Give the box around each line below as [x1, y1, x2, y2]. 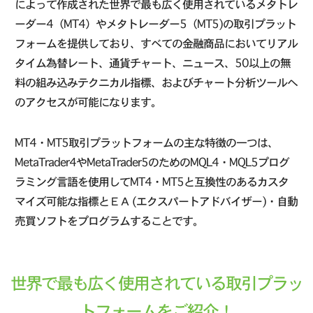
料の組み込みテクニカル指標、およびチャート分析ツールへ [15, 75, 298, 89]
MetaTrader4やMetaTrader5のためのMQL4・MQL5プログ [15, 155, 290, 169]
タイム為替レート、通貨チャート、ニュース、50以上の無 [15, 56, 291, 70]
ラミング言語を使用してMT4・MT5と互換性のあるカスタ [15, 175, 289, 189]
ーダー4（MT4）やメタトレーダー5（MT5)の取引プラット [15, 17, 297, 31]
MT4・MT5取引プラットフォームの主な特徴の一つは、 [15, 136, 279, 150]
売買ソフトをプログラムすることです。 [15, 214, 204, 228]
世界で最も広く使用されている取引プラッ [10, 272, 303, 293]
